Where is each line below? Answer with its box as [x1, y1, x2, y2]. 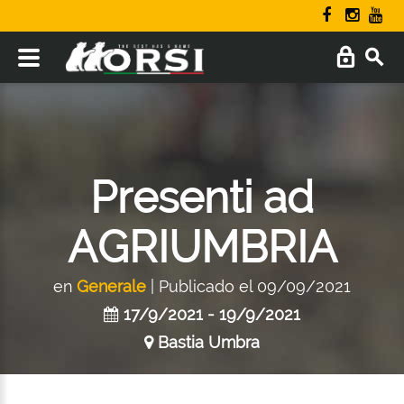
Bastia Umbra [158, 333, 260, 352]
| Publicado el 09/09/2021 [146, 277, 351, 296]
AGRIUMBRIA [67, 222, 337, 272]
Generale [77, 277, 146, 296]
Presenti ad [90, 172, 314, 223]
